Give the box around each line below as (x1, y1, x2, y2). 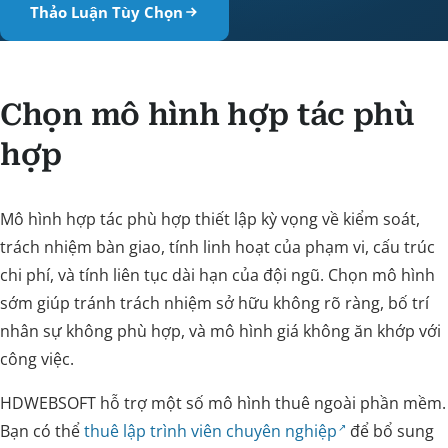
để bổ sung (346, 420, 435, 442)
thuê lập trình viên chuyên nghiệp (84, 420, 337, 442)
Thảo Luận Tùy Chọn (30, 2, 183, 22)
